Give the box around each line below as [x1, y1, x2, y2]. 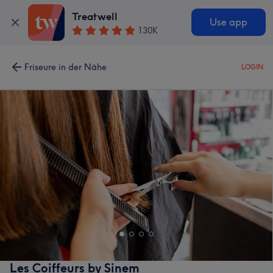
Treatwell [72, 10, 118, 23]
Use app [209, 16, 247, 29]
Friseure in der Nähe [24, 62, 107, 73]
